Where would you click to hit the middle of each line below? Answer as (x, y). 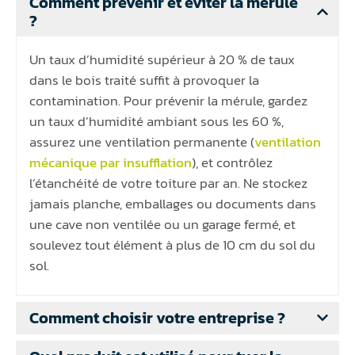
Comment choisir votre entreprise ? (157, 317)
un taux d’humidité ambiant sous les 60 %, (157, 121)
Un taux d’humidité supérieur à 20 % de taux (162, 59)
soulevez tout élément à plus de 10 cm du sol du (172, 244)
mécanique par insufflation (111, 162)
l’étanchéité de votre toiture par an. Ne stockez (168, 183)
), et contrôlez (232, 162)
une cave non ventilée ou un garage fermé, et (162, 224)
